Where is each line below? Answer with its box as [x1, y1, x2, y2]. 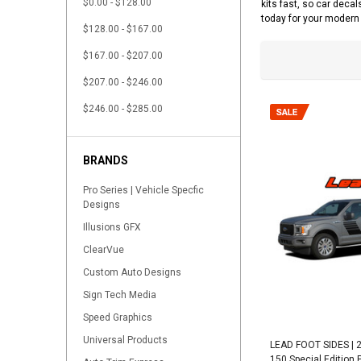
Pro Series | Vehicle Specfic [83, 185, 204, 197]
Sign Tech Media [83, 289, 156, 301]
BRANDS [83, 154, 128, 168]
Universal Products [83, 334, 168, 346]
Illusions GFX [83, 222, 141, 234]
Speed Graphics [83, 312, 152, 324]
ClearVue [83, 244, 124, 256]
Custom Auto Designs [83, 267, 181, 279]
